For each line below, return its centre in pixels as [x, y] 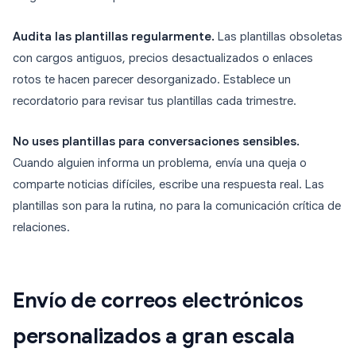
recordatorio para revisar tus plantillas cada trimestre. [155, 101]
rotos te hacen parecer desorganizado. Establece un [152, 80]
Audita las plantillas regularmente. [114, 37]
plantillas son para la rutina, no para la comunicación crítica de [177, 206]
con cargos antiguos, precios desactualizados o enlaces [163, 58]
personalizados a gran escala [154, 337]
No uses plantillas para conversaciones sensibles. [156, 142]
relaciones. [41, 228]
